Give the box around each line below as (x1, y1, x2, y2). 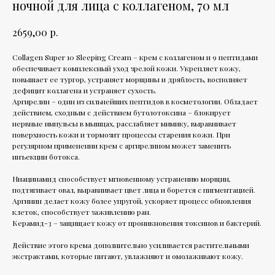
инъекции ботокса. (12, 151, 80, 161)
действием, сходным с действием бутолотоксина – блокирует (12, 107, 231, 117)
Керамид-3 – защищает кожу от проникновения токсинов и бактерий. (12, 217, 261, 228)
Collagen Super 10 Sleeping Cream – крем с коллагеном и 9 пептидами (12, 52, 258, 62)
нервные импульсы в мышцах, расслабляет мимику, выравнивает (12, 118, 236, 128)
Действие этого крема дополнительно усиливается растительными (12, 239, 249, 250)
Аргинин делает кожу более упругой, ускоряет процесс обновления (12, 195, 251, 206)
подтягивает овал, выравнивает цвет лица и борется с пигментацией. (12, 184, 255, 195)
